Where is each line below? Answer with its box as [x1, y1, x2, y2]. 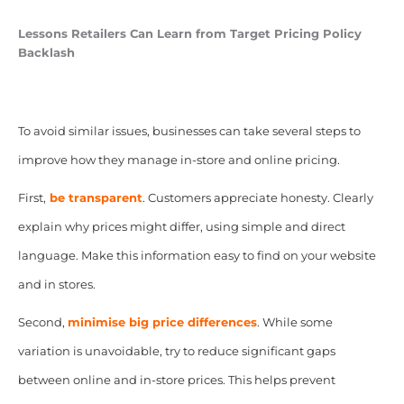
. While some [256, 316, 333, 330]
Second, [17, 316, 68, 330]
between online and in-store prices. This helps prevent [17, 373, 335, 388]
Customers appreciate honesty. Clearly [147, 191, 373, 206]
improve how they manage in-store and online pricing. [17, 153, 340, 168]
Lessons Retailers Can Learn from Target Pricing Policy [17, 27, 362, 41]
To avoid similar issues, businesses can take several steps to [17, 124, 361, 139]
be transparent [45, 191, 142, 206]
